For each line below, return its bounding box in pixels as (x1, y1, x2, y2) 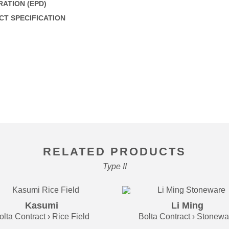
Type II (102, 162, 127, 171)
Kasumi (25, 200, 58, 211)
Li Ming (171, 200, 203, 211)
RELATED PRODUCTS (43, 145, 186, 158)
